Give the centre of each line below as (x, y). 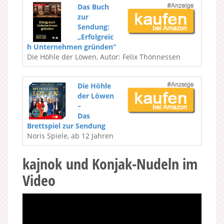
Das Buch (93, 6)
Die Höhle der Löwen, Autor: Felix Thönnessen (104, 56)
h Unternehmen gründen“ (71, 46)
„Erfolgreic (95, 36)
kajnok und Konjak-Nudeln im (110, 163)
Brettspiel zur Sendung (66, 125)
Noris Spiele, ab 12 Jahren (70, 135)
